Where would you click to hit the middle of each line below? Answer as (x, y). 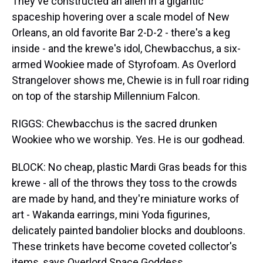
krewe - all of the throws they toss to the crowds (124, 183)
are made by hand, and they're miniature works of (126, 199)
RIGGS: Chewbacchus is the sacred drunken (114, 124)
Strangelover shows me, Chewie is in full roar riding (130, 80)
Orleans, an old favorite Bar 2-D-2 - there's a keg (121, 33)
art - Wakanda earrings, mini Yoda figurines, (111, 215)
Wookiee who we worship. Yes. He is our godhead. (128, 139)
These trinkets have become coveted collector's (124, 246)
